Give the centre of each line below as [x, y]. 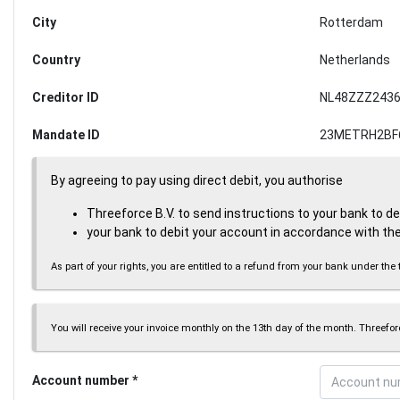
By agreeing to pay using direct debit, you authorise [197, 180]
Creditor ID [66, 97]
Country [56, 59]
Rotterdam [351, 22]
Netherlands [354, 59]
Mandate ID [66, 134]
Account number [81, 380]
